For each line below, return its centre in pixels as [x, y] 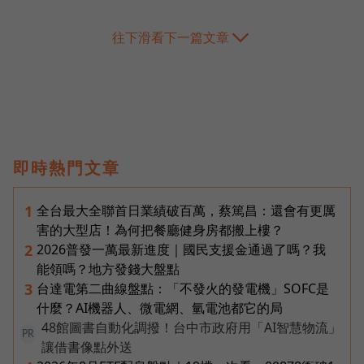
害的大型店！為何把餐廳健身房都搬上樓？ [160, 230]
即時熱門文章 [67, 167]
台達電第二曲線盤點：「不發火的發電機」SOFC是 [183, 288]
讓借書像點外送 [87, 347]
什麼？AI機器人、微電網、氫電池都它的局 [160, 308]
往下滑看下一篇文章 [171, 37]
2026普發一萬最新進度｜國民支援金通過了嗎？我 [181, 249]
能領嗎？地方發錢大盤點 [108, 269]
